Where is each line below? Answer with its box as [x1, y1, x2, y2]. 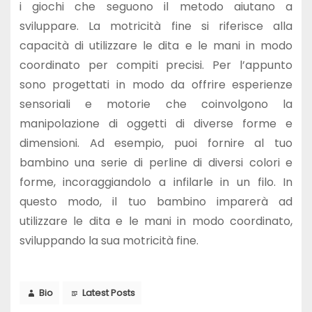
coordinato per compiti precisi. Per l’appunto [19, 56, 293, 73]
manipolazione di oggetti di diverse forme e [19, 115, 293, 132]
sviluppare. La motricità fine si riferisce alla [19, 17, 293, 34]
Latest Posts [81, 286, 135, 300]
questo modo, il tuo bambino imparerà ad [19, 193, 293, 210]
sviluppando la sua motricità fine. [19, 232, 198, 249]
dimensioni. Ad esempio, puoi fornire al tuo [19, 134, 293, 151]
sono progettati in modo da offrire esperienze [19, 76, 293, 93]
